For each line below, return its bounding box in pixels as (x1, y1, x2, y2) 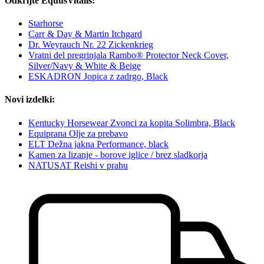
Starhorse (28, 18, 63, 29)
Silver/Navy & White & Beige (28, 61, 141, 71)
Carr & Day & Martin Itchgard (28, 29, 142, 39)
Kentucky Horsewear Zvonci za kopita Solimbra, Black (28, 117, 235, 128)
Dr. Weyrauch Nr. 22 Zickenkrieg (28, 39, 153, 50)
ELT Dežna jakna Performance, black (28, 138, 169, 149)
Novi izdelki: (5, 94, 55, 105)
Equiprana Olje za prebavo (28, 128, 128, 138)
